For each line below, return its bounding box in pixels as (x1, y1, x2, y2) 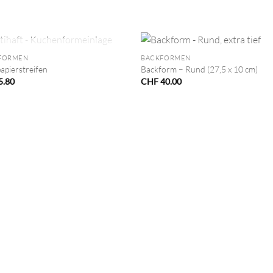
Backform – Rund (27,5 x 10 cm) (141, 64, 258, 75)
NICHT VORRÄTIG (13, 51, 94, 63)
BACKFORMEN (141, 54, 191, 63)
